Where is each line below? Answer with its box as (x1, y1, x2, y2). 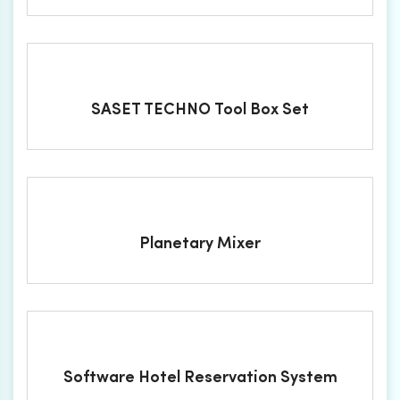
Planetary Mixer (139, 236, 261, 253)
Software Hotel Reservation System (62, 370, 337, 387)
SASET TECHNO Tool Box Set (91, 102, 309, 119)
